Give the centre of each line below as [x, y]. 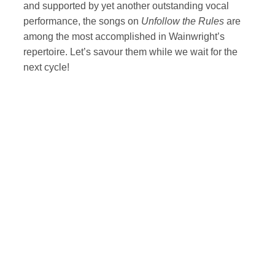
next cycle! [46, 67]
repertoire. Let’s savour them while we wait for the [130, 52]
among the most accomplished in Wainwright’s [124, 37]
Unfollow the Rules [183, 21]
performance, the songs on [82, 21]
